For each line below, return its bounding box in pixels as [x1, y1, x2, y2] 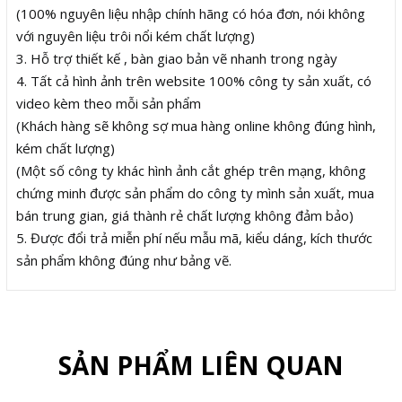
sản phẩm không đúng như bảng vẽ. [16, 250, 232, 269]
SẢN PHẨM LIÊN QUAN [58, 347, 344, 382]
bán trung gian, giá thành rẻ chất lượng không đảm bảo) [16, 205, 354, 224]
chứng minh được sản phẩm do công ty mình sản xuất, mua [16, 183, 374, 202]
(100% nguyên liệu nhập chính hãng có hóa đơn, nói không [16, 4, 365, 22]
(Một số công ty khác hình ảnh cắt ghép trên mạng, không [16, 161, 366, 179]
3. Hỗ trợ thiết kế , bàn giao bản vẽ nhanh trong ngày [16, 48, 337, 67]
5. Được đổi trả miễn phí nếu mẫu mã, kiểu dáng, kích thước [16, 228, 372, 247]
